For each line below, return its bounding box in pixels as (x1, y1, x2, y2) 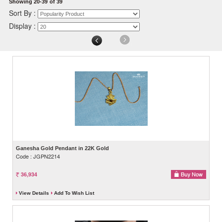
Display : (9, 20, 38, 31)
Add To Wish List (54, 190, 94, 196)
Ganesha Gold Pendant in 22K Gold (16, 145, 109, 151)
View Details (19, 190, 49, 196)
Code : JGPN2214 (16, 152, 60, 160)
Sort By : (9, 7, 38, 18)
